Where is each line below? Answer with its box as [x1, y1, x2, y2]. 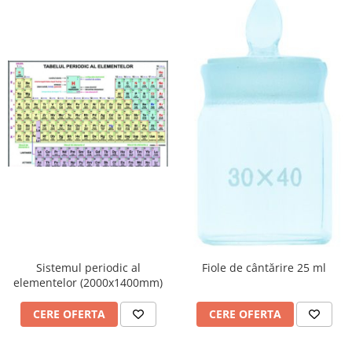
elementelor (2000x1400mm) [13, 274, 163, 290]
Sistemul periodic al [35, 259, 141, 275]
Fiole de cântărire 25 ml [202, 259, 326, 275]
